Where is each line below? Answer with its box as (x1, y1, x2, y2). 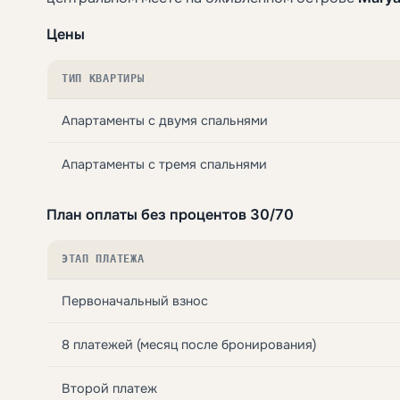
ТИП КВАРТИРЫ (62, 71, 145, 85)
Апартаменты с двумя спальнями (62, 112, 268, 129)
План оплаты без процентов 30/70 (46, 204, 294, 223)
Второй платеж (62, 379, 157, 396)
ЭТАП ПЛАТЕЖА (62, 252, 145, 265)
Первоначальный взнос (62, 292, 208, 309)
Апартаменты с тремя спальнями (62, 155, 267, 172)
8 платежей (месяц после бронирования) (62, 336, 316, 353)
